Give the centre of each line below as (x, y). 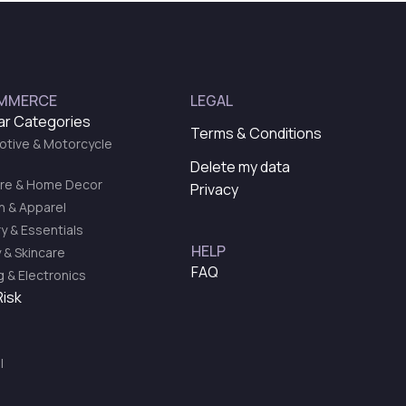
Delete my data (240, 167)
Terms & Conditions (256, 133)
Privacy (214, 190)
